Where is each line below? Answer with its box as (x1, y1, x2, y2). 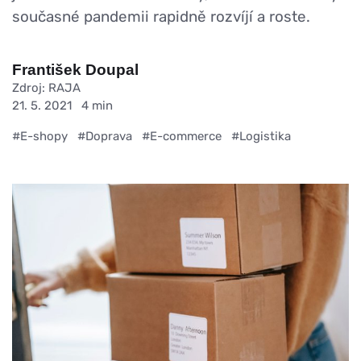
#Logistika (231, 128, 291, 143)
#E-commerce (142, 128, 222, 143)
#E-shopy (12, 128, 68, 143)
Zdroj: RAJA (12, 80, 81, 95)
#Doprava (77, 128, 132, 143)
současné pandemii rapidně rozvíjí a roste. (12, 6, 310, 26)
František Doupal (12, 60, 139, 78)
